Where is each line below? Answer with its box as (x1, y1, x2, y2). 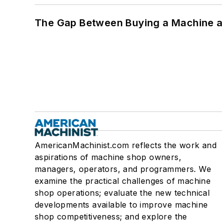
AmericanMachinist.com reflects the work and (35, 140, 217, 151)
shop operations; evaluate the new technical (35, 188, 210, 198)
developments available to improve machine (35, 200, 208, 210)
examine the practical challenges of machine (35, 176, 211, 186)
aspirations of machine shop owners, (35, 152, 181, 163)
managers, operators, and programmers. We (35, 164, 211, 174)
